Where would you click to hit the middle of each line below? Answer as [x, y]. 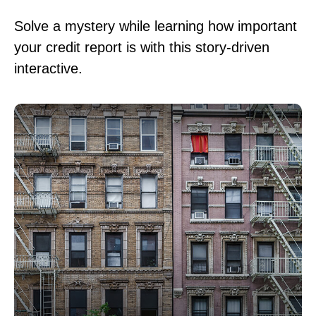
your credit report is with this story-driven [142, 48]
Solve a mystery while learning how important [156, 26]
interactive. [48, 69]
